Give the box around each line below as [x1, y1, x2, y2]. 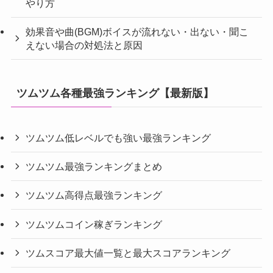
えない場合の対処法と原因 [26, 39, 143, 51]
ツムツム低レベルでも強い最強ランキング [26, 132, 211, 143]
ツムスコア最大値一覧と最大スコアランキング [26, 247, 231, 258]
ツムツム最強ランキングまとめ [26, 161, 163, 172]
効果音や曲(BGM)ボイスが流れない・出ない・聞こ [26, 26, 249, 37]
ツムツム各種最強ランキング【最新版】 [16, 87, 214, 100]
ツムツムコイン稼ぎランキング [26, 218, 163, 230]
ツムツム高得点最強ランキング [26, 190, 163, 201]
